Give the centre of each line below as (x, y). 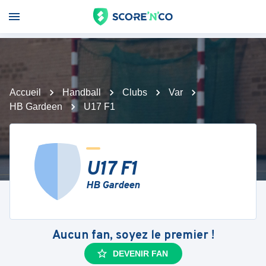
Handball (82, 92)
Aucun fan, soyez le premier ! (133, 236)
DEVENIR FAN (140, 254)
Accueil (25, 92)
